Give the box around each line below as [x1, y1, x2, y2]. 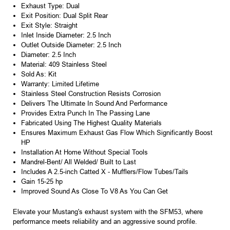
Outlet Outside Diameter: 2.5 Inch [21, 41, 122, 49]
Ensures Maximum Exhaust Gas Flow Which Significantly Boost [21, 129, 213, 137]
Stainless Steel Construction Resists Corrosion [21, 90, 161, 98]
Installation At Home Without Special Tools [21, 148, 148, 157]
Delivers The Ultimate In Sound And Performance [21, 100, 168, 108]
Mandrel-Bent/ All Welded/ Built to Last [21, 158, 137, 166]
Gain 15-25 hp [21, 178, 63, 186]
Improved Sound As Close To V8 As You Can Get [21, 187, 168, 196]
